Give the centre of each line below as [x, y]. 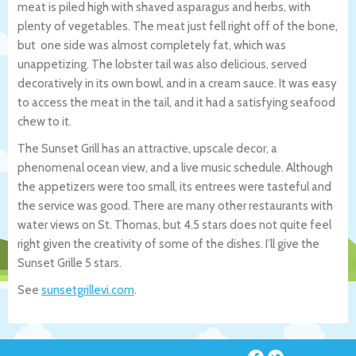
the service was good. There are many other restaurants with [175, 205]
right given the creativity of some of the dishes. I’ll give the [168, 244]
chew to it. [44, 121]
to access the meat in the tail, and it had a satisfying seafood [176, 102]
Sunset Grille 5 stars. [70, 263]
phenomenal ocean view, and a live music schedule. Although [175, 167]
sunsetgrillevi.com [88, 290]
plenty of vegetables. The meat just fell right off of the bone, [178, 26]
